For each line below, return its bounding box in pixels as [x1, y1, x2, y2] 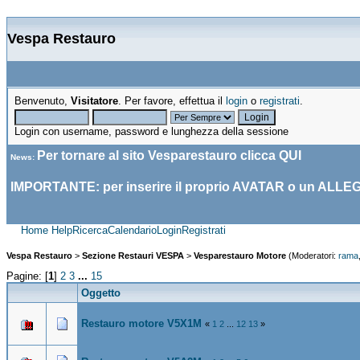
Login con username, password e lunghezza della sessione [14, 125, 288, 137]
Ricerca [72, 224, 108, 236]
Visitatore [71, 95, 118, 107]
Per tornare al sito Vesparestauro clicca [37, 149, 279, 162]
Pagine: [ [6, 269, 48, 282]
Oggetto [81, 286, 121, 299]
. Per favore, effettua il [118, 95, 226, 107]
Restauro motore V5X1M [81, 317, 202, 329]
